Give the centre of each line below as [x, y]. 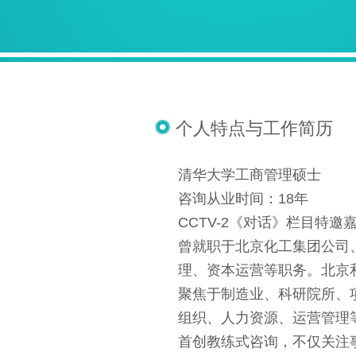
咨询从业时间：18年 [243, 199]
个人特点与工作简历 [254, 128]
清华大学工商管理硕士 [250, 175]
